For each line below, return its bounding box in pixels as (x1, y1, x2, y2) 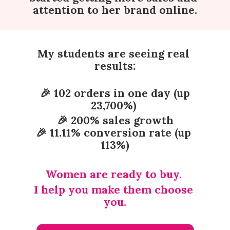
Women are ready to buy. (45, 167, 185, 182)
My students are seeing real (37, 47, 189, 61)
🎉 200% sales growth (56, 113, 174, 127)
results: (94, 59, 136, 73)
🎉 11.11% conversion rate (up (36, 125, 191, 140)
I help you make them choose (34, 182, 193, 197)
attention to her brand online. (33, 3, 197, 17)
